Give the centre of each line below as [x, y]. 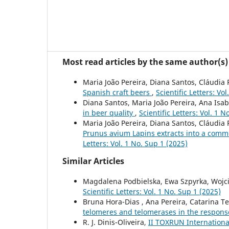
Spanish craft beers [117, 93]
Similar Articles [93, 161]
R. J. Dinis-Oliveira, [116, 222]
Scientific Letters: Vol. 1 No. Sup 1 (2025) [152, 192]
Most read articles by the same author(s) [145, 62]
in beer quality [109, 113]
